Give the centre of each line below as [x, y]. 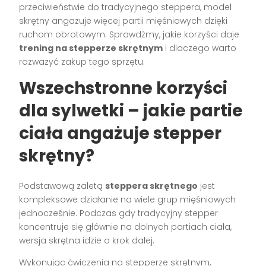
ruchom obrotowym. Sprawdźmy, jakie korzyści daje [129, 34]
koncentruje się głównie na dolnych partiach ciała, [126, 227]
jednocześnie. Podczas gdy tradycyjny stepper [119, 213]
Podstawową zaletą [62, 186]
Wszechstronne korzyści [123, 88]
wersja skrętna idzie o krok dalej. [87, 240]
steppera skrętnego [152, 186]
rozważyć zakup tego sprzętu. [82, 61]
